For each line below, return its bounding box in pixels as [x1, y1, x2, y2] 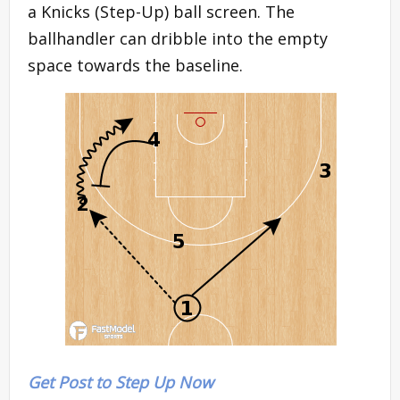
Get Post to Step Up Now [28, 371, 213, 393]
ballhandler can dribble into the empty [28, 27, 328, 49]
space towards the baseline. [28, 54, 243, 76]
